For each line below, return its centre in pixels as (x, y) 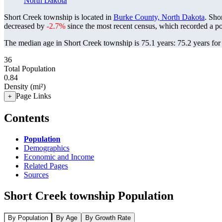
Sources (36, 174)
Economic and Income (59, 157)
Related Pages (46, 166)
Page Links (33, 96)
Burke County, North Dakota (159, 17)
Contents (27, 118)
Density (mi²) (25, 86)
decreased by (25, 26)
